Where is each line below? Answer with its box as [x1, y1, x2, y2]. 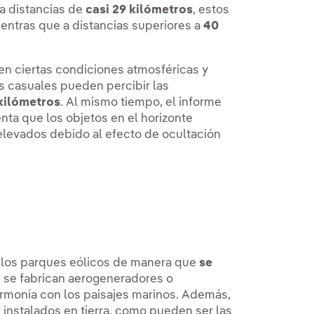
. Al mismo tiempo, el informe [60, 97, 222, 109]
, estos [193, 4, 230, 17]
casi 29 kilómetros [86, 4, 193, 17]
